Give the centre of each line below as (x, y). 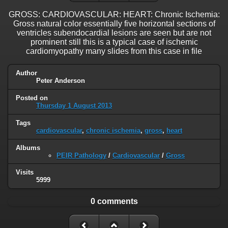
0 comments (114, 202)
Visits (25, 173)
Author (26, 73)
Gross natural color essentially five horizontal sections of (114, 23)
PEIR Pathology (81, 155)
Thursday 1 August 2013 (74, 105)
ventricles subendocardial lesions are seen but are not (114, 33)
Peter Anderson (61, 80)
